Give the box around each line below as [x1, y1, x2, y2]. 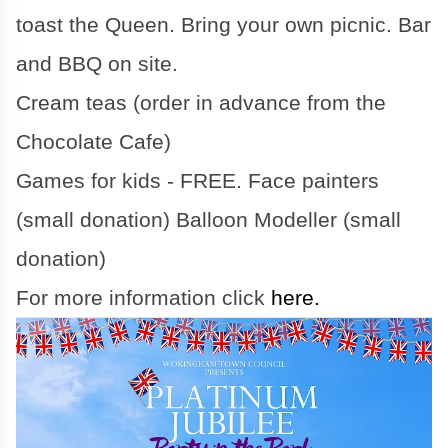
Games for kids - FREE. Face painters [16, 169, 379, 194]
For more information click [16, 286, 271, 311]
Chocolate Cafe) [16, 130, 171, 155]
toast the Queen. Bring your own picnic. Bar [16, 13, 431, 38]
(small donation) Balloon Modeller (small [16, 208, 401, 233]
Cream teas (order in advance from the [16, 91, 386, 116]
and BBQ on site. [16, 52, 178, 77]
